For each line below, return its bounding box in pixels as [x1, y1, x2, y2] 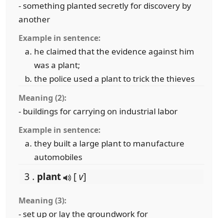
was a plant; [34, 59, 80, 71]
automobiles [34, 151, 82, 163]
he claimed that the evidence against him [34, 46, 194, 57]
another [18, 14, 50, 25]
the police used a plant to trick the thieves [34, 73, 195, 84]
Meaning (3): [18, 195, 67, 206]
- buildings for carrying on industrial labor [18, 106, 178, 117]
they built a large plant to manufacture [34, 138, 184, 149]
